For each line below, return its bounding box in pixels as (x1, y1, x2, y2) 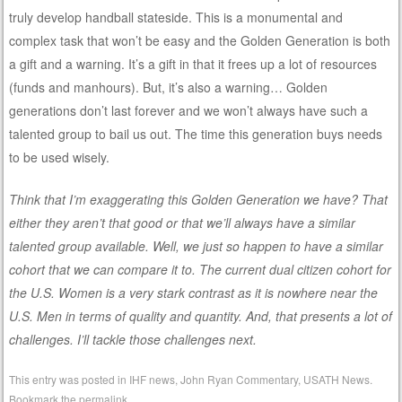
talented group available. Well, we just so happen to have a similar (9, 236, 384, 255)
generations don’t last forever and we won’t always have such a (9, 100, 369, 119)
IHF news (129, 371, 176, 387)
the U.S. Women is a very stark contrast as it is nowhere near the (9, 283, 379, 301)
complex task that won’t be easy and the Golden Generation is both (9, 31, 391, 49)
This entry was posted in (9, 371, 130, 387)
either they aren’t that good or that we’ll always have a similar (9, 213, 356, 232)
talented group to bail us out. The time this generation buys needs (9, 124, 383, 143)
